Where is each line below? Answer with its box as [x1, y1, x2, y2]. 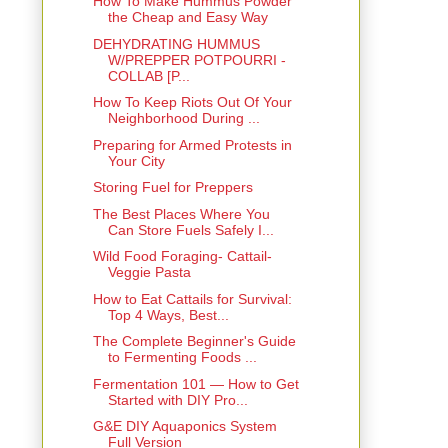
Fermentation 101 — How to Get [92, 375, 299, 392]
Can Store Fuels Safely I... [107, 221, 274, 238]
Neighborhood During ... [107, 110, 260, 127]
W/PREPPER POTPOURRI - [107, 51, 286, 68]
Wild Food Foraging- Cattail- [92, 248, 272, 265]
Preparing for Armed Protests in [92, 136, 292, 153]
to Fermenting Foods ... [107, 349, 257, 366]
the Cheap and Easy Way [107, 9, 268, 26]
